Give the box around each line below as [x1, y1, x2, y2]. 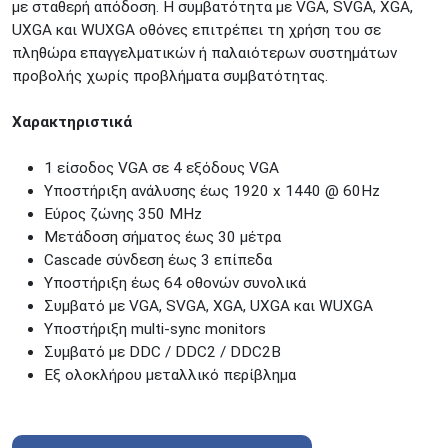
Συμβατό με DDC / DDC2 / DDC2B [44, 342, 281, 361]
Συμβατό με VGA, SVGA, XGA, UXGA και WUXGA [44, 296, 373, 315]
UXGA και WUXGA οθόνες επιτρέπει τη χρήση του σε [12, 20, 381, 39]
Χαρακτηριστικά [12, 112, 132, 131]
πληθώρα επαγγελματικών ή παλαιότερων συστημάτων [12, 43, 397, 62]
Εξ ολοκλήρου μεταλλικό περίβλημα [44, 365, 296, 384]
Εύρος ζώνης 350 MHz [44, 204, 202, 223]
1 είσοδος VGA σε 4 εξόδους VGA [44, 158, 279, 177]
